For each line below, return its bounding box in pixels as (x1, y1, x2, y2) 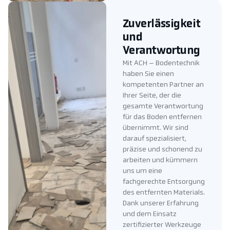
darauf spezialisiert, (122, 135, 186, 143)
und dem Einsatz (122, 210, 177, 219)
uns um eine (122, 167, 162, 176)
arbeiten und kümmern (122, 157, 198, 165)
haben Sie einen (122, 70, 174, 79)
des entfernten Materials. (122, 189, 205, 197)
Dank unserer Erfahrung (122, 200, 199, 208)
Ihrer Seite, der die (122, 92, 181, 100)
